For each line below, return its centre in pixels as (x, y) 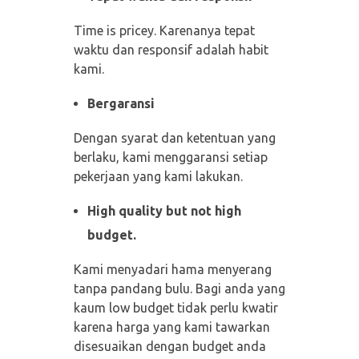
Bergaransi (121, 104)
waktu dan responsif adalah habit (171, 50)
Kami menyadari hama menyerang (172, 270)
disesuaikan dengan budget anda (169, 347)
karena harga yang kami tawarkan (171, 327)
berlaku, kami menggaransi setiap (170, 157)
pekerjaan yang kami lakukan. (158, 177)
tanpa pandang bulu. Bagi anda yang (179, 289)
